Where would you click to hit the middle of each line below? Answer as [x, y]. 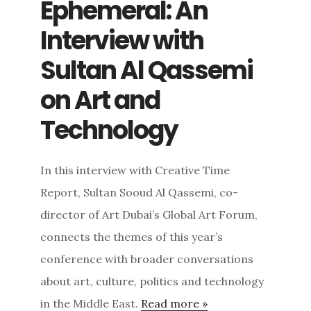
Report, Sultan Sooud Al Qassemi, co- [140, 193]
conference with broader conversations [147, 259]
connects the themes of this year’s [132, 237]
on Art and [100, 101]
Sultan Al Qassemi [147, 71]
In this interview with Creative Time [135, 170]
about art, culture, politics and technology [152, 281]
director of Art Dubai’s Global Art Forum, [149, 215]
